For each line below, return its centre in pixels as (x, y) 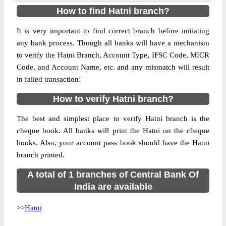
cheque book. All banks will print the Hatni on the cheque (113, 131)
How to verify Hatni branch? (113, 99)
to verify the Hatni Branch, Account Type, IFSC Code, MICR (113, 55)
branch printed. (41, 155)
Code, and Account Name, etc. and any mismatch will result (113, 67)
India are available (113, 187)
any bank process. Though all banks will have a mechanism (113, 43)
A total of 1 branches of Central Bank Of (113, 175)
